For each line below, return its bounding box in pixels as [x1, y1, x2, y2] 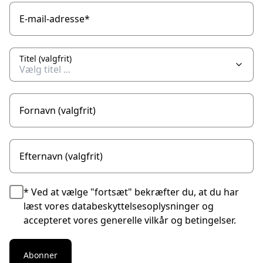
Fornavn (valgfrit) [19, 104, 96, 117]
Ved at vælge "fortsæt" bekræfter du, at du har [31, 186, 239, 198]
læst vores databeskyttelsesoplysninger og [23, 200, 214, 213]
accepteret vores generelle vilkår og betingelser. [23, 214, 236, 227]
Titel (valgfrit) [19, 53, 72, 64]
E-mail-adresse [19, 12, 85, 25]
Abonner [23, 249, 58, 261]
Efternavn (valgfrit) [19, 150, 103, 163]
